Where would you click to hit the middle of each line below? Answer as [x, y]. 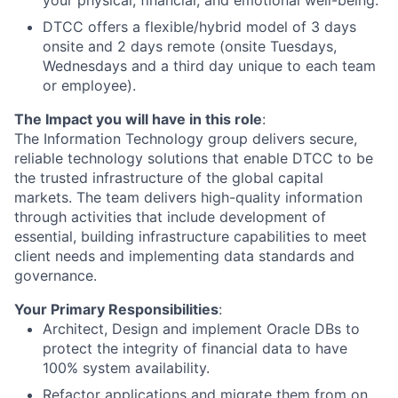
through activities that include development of [170, 217]
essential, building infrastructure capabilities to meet [191, 237]
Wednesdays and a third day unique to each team [209, 66]
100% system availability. [126, 368]
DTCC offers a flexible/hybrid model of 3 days [199, 27]
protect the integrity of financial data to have [195, 349]
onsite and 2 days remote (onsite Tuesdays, [190, 47]
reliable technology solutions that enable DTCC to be [194, 159]
